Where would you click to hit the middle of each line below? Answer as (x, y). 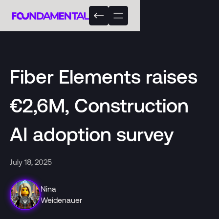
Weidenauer (62, 200)
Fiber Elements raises (103, 76)
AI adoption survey (91, 134)
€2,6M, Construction (99, 105)
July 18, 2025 (31, 162)
